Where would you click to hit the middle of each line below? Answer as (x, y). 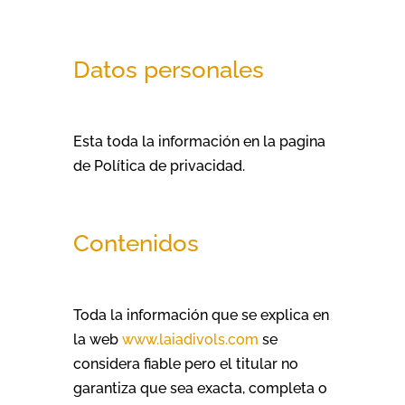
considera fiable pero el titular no (185, 364)
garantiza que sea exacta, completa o (200, 388)
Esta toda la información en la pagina (199, 141)
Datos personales (168, 70)
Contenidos (136, 243)
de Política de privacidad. (159, 166)
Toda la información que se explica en (201, 315)
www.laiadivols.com (190, 339)
